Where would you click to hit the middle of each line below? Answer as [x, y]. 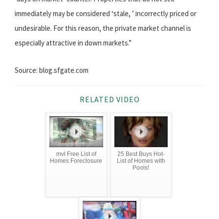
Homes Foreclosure [76, 161]
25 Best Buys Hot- [141, 154]
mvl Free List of [76, 154]
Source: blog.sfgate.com [52, 70]
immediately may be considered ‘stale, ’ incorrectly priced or [106, 14]
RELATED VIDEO [109, 99]
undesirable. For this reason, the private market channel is [103, 28]
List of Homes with [141, 161]
